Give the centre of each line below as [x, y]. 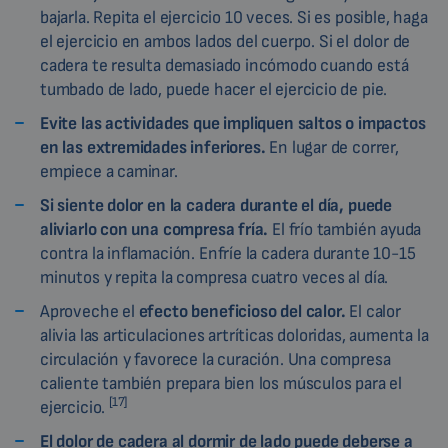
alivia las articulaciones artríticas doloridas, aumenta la [234, 335]
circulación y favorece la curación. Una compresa [215, 359]
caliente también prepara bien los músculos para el [221, 383]
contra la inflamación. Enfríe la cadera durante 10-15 [228, 253]
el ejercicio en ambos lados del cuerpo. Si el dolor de [225, 41]
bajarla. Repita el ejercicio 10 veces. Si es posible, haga [234, 17]
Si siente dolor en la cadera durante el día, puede [216, 205]
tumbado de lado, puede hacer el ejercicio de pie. [214, 89]
